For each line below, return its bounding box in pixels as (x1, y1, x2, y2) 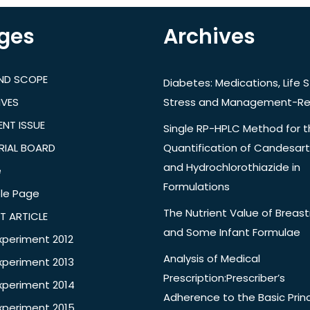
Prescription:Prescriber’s (163, 271, 285, 286)
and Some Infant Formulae (163, 225, 300, 240)
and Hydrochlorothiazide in (163, 160, 300, 175)
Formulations (163, 179, 230, 194)
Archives (163, 22, 255, 52)
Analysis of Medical (163, 251, 260, 266)
